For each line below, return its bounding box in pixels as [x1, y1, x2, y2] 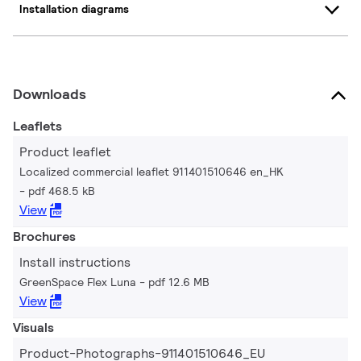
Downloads [13, 84, 86, 103]
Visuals [13, 318, 54, 336]
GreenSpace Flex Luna [19, 274, 136, 289]
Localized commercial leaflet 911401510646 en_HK [19, 164, 284, 179]
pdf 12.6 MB [148, 274, 210, 289]
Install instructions [19, 253, 131, 271]
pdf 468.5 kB [28, 183, 95, 198]
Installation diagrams [19, 2, 129, 17]
